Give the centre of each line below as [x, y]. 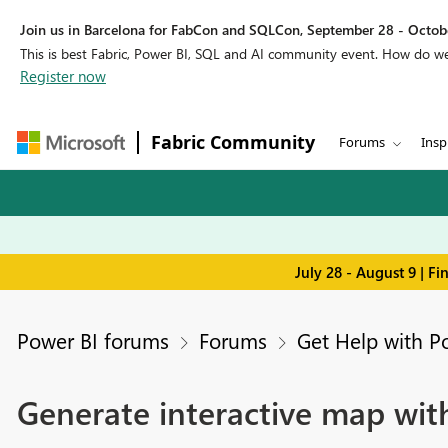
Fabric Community [233, 142]
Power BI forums [92, 340]
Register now [63, 76]
